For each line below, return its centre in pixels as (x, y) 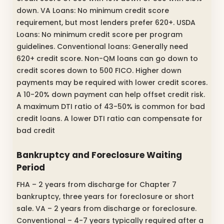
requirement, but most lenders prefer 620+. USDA (106, 22)
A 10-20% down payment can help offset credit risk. (111, 94)
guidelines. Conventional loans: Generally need (102, 46)
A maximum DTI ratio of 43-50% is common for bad (111, 106)
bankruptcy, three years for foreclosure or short (105, 196)
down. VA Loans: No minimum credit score (93, 10)
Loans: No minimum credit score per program (99, 34)
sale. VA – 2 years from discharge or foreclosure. (106, 208)
